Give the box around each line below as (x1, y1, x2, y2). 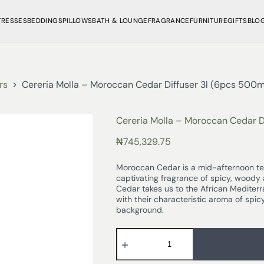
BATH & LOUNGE (92, 16, 148, 25)
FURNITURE (189, 16, 227, 25)
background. (115, 204, 164, 216)
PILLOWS (62, 16, 93, 25)
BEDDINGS (27, 16, 62, 25)
